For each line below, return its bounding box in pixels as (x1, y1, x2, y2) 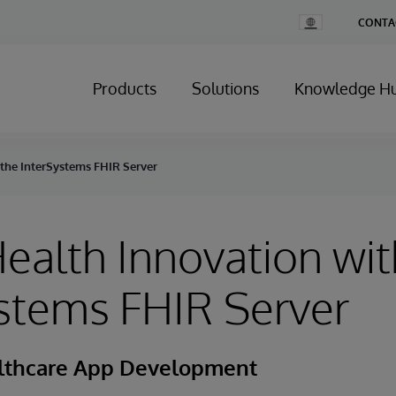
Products (93, 79, 156, 98)
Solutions (192, 79, 259, 98)
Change (298, 13, 337, 27)
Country (298, 27, 338, 40)
